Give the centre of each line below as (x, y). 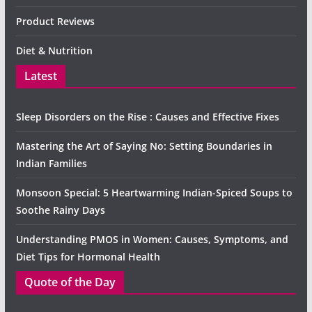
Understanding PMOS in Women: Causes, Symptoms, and (152, 239)
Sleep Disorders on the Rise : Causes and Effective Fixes (147, 117)
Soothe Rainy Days (60, 210)
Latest (40, 76)
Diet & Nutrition (54, 50)
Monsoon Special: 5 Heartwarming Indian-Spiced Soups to (154, 193)
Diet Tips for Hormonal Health (88, 257)
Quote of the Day (70, 282)
